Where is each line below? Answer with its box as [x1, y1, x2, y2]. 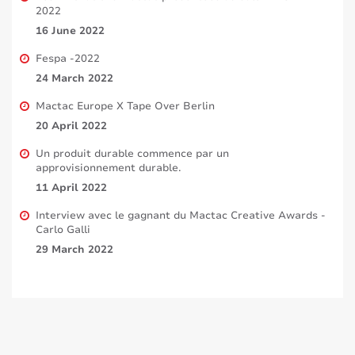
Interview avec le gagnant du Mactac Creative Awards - [36, 208, 326, 223]
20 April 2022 [36, 118, 107, 133]
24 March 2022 [36, 71, 113, 86]
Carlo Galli [36, 222, 90, 237]
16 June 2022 [36, 23, 105, 38]
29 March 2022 [36, 242, 113, 257]
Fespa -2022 [36, 51, 100, 66]
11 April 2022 [36, 180, 107, 195]
